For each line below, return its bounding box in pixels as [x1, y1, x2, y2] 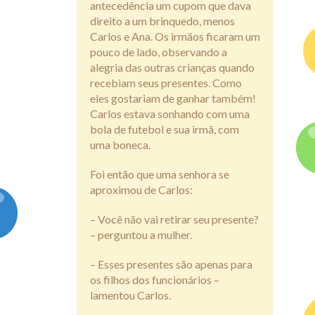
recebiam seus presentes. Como [90, 76, 242, 90]
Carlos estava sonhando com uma [90, 107, 250, 121]
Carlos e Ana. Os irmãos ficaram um [90, 30, 260, 44]
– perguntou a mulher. [90, 228, 192, 242]
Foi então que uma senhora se [90, 167, 229, 181]
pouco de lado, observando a [90, 45, 227, 59]
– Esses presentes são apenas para [90, 257, 252, 271]
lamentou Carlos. [90, 288, 171, 302]
